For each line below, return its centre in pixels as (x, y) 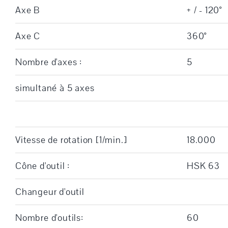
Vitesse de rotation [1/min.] (71, 140)
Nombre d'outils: (49, 218)
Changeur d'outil (50, 192)
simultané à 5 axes (55, 88)
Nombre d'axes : (48, 62)
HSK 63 (203, 166)
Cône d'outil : (42, 166)
